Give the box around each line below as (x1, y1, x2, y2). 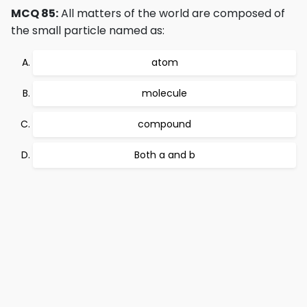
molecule (142, 86, 187, 101)
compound (138, 117, 191, 132)
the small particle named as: (11, 23, 164, 39)
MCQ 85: (11, 5, 58, 22)
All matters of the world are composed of (58, 5, 285, 22)
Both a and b (134, 148, 195, 162)
